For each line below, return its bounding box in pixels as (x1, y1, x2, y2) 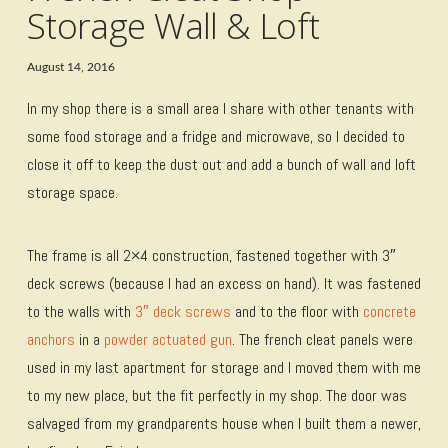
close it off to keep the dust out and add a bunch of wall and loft (26, 154, 416, 176)
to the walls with (26, 300, 135, 322)
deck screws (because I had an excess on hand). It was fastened (26, 272, 421, 294)
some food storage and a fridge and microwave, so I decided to (26, 126, 405, 148)
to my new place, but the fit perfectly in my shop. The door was (26, 384, 407, 406)
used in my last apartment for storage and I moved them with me (26, 356, 421, 378)
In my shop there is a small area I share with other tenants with (26, 98, 414, 120)
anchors (26, 328, 75, 350)
